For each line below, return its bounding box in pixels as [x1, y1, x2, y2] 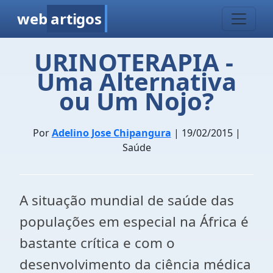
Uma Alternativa [37, 65, 236, 98]
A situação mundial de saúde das [19, 191, 234, 210]
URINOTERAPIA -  [34, 45, 239, 79]
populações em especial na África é [19, 212, 249, 231]
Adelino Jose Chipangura [51, 126, 171, 140]
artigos [51, 9, 102, 29]
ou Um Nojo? [59, 84, 214, 118]
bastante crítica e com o [19, 233, 175, 252]
